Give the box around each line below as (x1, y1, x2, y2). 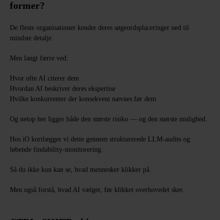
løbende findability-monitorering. (10, 146, 103, 153)
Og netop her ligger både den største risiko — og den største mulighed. (10, 115, 207, 123)
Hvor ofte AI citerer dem (10, 75, 79, 82)
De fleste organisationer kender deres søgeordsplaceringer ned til (10, 24, 189, 31)
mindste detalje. (10, 34, 54, 42)
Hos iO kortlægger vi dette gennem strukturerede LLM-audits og (10, 136, 190, 143)
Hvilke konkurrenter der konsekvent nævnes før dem (10, 95, 156, 103)
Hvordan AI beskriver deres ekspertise (10, 85, 115, 92)
